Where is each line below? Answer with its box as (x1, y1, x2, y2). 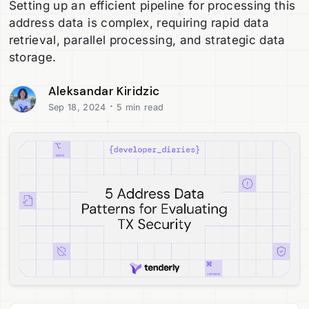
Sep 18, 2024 (48, 101, 106, 112)
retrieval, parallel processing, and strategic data (8, 33, 286, 47)
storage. (8, 50, 57, 64)
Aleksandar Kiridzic (48, 83, 160, 99)
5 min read (113, 101, 164, 112)
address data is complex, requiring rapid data (8, 16, 270, 30)
